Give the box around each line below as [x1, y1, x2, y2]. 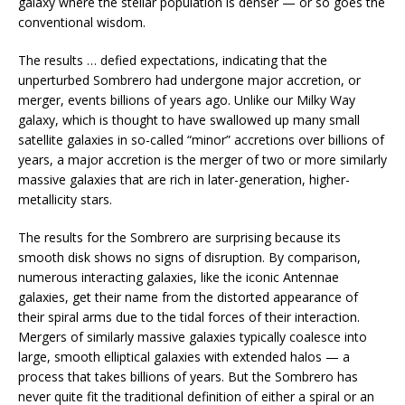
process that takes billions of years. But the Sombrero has [18, 367, 358, 385]
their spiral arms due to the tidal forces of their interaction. [18, 307, 360, 325]
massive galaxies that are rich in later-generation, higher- [18, 170, 350, 188]
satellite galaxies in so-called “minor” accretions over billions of [18, 130, 384, 148]
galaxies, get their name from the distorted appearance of [18, 287, 358, 306]
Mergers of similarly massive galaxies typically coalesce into [18, 327, 367, 345]
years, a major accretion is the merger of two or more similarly [18, 150, 387, 168]
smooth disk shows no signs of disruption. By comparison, [18, 248, 361, 266]
